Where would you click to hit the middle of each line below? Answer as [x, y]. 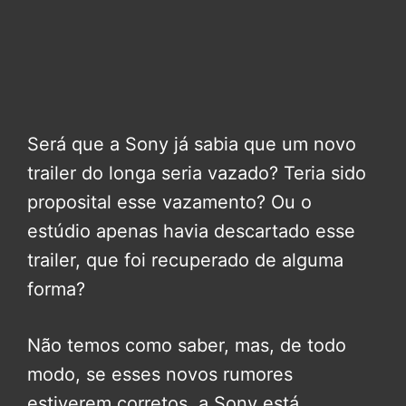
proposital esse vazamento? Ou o [169, 203]
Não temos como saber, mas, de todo [187, 346]
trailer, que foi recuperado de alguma [185, 261]
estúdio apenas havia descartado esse [191, 232]
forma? [56, 290]
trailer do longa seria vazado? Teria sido [197, 174]
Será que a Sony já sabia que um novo [192, 145]
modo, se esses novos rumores [160, 375]
